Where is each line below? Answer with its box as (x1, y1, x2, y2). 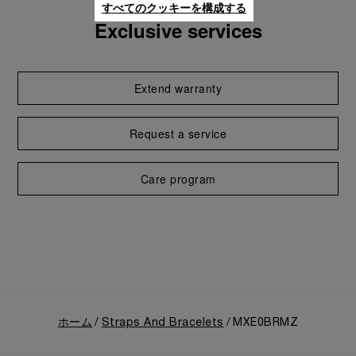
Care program (140, 171, 216, 187)
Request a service (129, 126, 227, 141)
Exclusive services (94, 17, 262, 44)
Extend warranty (133, 80, 222, 96)
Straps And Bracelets (101, 318, 224, 328)
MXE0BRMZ (233, 318, 299, 328)
